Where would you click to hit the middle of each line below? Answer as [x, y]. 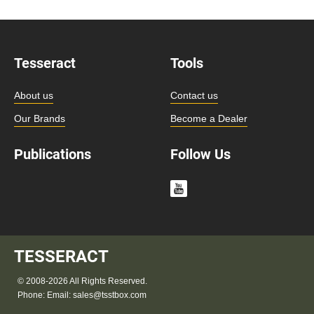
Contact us [194, 95]
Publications [53, 154]
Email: [60, 295]
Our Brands [40, 118]
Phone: [32, 295]
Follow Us [200, 154]
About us [34, 95]
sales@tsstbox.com [110, 295]
